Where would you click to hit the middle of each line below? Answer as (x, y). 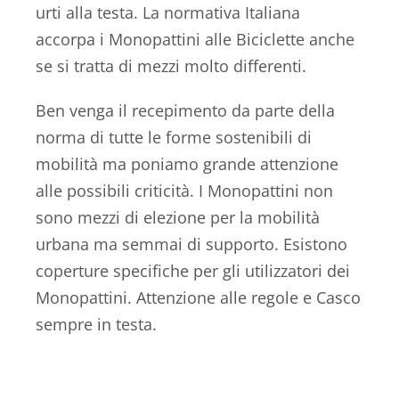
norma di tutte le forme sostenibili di (174, 137)
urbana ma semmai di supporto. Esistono (191, 244)
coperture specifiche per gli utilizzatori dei (193, 270)
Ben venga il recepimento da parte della (185, 110)
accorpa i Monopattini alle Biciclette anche (195, 39)
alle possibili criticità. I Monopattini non (184, 190)
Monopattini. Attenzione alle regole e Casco (198, 297)
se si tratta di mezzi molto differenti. (171, 65)
